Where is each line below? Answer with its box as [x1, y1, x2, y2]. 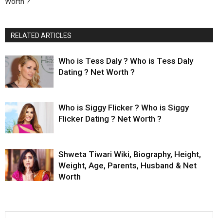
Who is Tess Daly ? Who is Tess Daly [58, 55, 193, 66]
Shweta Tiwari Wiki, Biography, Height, [58, 149, 201, 159]
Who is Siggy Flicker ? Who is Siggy [58, 102, 189, 112]
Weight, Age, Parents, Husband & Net [58, 160, 197, 170]
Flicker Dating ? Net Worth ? [58, 113, 162, 124]
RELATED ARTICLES [11, 31, 72, 39]
